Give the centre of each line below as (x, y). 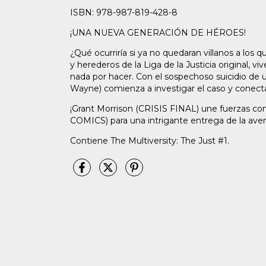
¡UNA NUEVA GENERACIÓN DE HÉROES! (158, 32)
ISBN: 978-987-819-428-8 (124, 12)
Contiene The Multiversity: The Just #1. (150, 140)
